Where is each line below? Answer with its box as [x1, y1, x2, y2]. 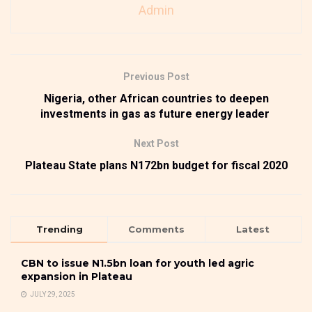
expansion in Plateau [21, 270, 132, 283]
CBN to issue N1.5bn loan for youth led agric [21, 256, 254, 270]
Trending [36, 223, 83, 235]
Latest [236, 223, 270, 235]
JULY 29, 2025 [29, 290, 75, 298]
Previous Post [123, 70, 189, 82]
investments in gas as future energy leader [40, 107, 272, 120]
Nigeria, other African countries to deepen [43, 91, 269, 105]
